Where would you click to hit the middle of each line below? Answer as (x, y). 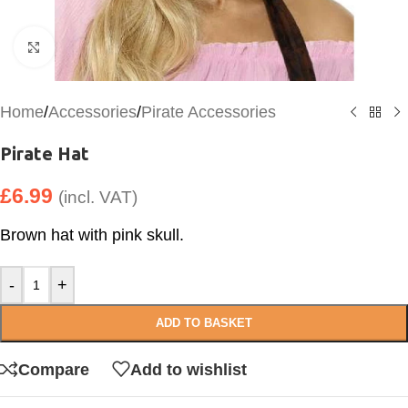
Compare (54, 369)
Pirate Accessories (209, 112)
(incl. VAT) (98, 197)
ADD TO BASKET (204, 323)
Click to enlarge (108, 47)
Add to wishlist (189, 369)
